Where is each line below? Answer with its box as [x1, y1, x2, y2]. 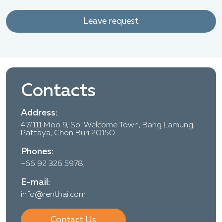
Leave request [83, 16, 139, 26]
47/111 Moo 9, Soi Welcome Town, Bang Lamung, [21, 121, 195, 129]
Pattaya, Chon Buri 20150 [21, 129, 115, 137]
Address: [21, 108, 57, 117]
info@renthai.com [21, 190, 86, 199]
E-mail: [21, 177, 50, 187]
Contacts [21, 82, 96, 100]
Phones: [21, 147, 54, 156]
